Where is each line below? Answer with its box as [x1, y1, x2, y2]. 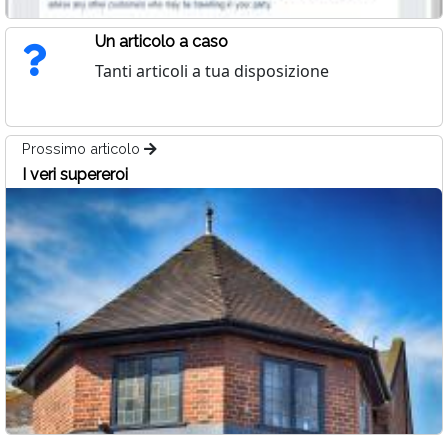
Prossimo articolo [22, 139, 144, 157]
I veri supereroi [22, 164, 128, 184]
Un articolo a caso [94, 31, 228, 51]
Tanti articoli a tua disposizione [94, 59, 329, 82]
